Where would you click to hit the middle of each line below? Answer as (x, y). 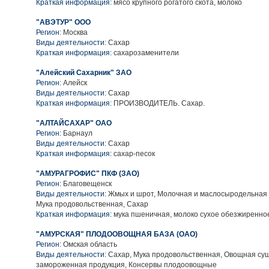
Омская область (90, 244)
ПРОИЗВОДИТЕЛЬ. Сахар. (158, 103)
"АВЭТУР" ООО (63, 22)
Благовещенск (87, 184)
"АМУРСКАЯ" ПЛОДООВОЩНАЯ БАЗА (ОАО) (117, 234)
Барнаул (78, 133)
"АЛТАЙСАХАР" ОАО (74, 123)
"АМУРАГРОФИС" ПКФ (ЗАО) (88, 174)
